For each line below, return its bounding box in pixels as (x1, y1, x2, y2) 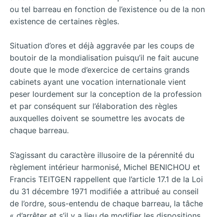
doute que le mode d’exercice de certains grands (10, 65, 189, 75)
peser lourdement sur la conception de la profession (10, 89, 201, 99)
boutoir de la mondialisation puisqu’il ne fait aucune (10, 53, 199, 63)
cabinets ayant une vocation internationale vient (10, 77, 186, 87)
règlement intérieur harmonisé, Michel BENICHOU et (10, 162, 200, 172)
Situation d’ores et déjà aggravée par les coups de (10, 41, 194, 51)
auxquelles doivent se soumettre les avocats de (10, 113, 185, 124)
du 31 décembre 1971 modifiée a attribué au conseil (10, 186, 199, 196)
